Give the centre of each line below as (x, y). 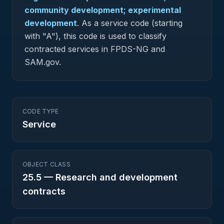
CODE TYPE (41, 111)
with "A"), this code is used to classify (95, 36)
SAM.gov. (43, 62)
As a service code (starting (131, 23)
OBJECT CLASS (46, 164)
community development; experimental (103, 10)
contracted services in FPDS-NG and (95, 49)
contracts (44, 191)
